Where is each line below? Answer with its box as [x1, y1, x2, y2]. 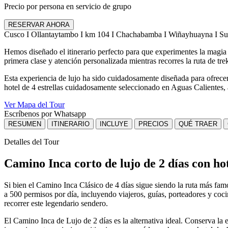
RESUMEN [8, 120, 41, 128]
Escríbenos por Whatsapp [4, 109, 86, 118]
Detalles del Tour [4, 137, 59, 146]
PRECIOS [138, 120, 168, 128]
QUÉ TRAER [179, 120, 217, 128]
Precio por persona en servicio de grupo [4, 2, 131, 11]
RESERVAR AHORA [8, 20, 70, 28]
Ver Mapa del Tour [4, 100, 65, 109]
